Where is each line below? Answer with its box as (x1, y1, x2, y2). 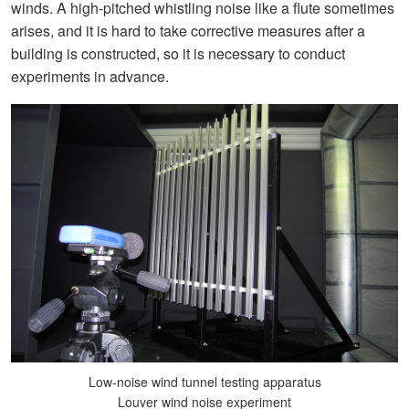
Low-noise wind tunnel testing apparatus (88, 372, 321, 391)
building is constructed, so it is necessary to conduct (11, 42, 345, 64)
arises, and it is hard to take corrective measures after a (11, 19, 365, 41)
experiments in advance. (11, 65, 169, 87)
